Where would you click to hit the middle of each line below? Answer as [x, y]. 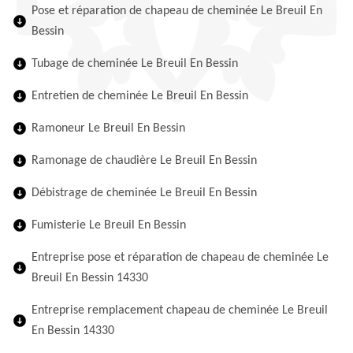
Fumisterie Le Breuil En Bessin [109, 225]
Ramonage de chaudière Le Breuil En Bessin [144, 161]
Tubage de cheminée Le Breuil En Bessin [135, 64]
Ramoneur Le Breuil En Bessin [108, 128]
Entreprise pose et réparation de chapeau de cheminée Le [180, 258]
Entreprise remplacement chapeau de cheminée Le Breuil [180, 310]
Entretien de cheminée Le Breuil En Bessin [140, 96]
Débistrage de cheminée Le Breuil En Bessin [144, 193]
